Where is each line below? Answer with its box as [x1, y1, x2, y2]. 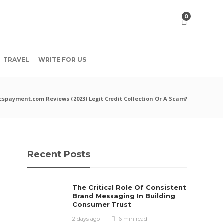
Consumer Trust [72, 200, 134, 208]
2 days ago [72, 215, 100, 222]
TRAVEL [3, 56, 29, 63]
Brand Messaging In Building [72, 192, 176, 200]
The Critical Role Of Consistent [72, 183, 187, 191]
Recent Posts [27, 149, 91, 160]
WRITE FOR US [38, 56, 86, 63]
